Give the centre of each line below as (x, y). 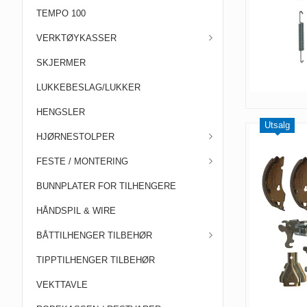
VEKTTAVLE (62, 285)
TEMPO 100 (61, 13)
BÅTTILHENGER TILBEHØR (94, 235)
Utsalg (278, 125)
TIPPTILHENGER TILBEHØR (96, 260)
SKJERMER (61, 63)
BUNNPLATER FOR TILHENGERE (106, 186)
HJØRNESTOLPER (75, 137)
